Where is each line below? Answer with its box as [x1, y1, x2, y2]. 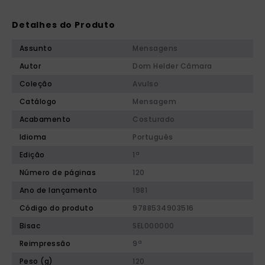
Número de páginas [19, 167, 96, 178]
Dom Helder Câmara [132, 61, 212, 72]
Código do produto [19, 203, 94, 214]
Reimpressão [19, 238, 71, 249]
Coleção [19, 79, 53, 89]
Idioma [19, 132, 47, 143]
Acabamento [19, 114, 71, 125]
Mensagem [132, 96, 176, 107]
